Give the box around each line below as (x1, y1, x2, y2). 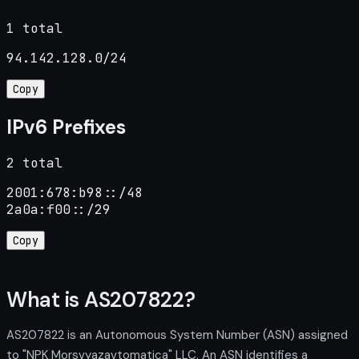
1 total (6, 19, 63, 37)
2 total (6, 155, 63, 172)
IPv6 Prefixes (6, 114, 126, 139)
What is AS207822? (6, 285, 196, 313)
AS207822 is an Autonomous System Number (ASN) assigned (6, 326, 348, 343)
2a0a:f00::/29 (6, 201, 111, 219)
